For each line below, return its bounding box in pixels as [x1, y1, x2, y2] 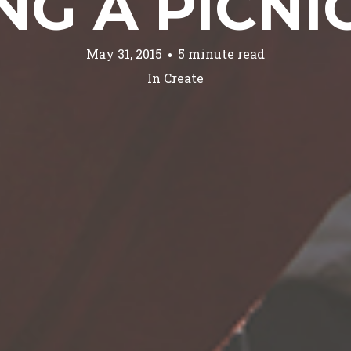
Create [164, 70, 204, 86]
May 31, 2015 [86, 45, 162, 62]
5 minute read [178, 45, 265, 62]
